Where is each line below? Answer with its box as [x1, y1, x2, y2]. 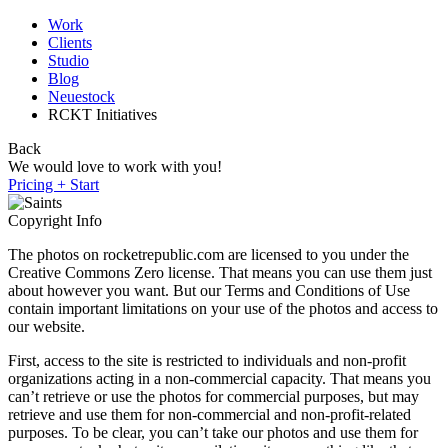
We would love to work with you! [8, 158, 222, 175]
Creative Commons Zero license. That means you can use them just [8, 264, 432, 281]
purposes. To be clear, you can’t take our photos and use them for [8, 424, 418, 441]
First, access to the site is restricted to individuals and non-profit [8, 352, 406, 369]
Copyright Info [8, 212, 102, 229]
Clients [48, 34, 92, 51]
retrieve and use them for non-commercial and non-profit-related [8, 406, 411, 423]
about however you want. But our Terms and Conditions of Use [8, 282, 410, 299]
